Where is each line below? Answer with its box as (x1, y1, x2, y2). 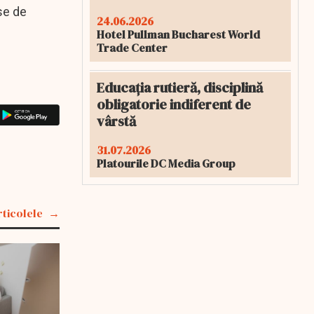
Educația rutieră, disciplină (97, 78, 263, 97)
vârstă (97, 111, 136, 131)
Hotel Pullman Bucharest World (97, 27, 260, 42)
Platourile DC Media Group (97, 156, 235, 171)
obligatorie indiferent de (97, 95, 251, 114)
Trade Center (97, 40, 168, 55)
